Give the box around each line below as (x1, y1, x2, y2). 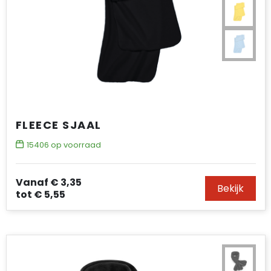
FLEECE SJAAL (15, 117, 102, 132)
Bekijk (217, 181, 244, 195)
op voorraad (48, 139, 101, 151)
